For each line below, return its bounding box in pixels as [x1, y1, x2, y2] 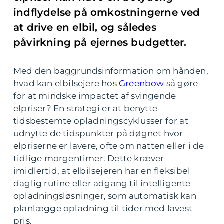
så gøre [164, 78, 198, 88]
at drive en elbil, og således [13, 21, 156, 33]
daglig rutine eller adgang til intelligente [13, 178, 191, 188]
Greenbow [119, 78, 164, 88]
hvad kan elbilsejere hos [13, 78, 119, 88]
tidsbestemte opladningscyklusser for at [13, 116, 188, 126]
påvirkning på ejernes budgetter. [13, 36, 190, 48]
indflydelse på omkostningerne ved [13, 6, 200, 18]
